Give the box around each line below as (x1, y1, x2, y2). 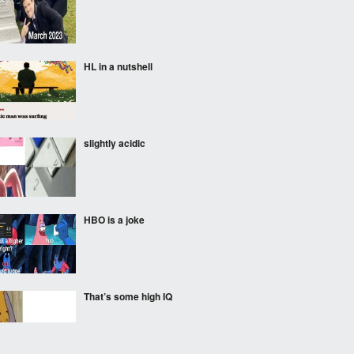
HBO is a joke (84, 213, 145, 227)
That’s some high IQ (84, 289, 172, 303)
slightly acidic (84, 136, 145, 150)
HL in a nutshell (84, 59, 153, 73)
